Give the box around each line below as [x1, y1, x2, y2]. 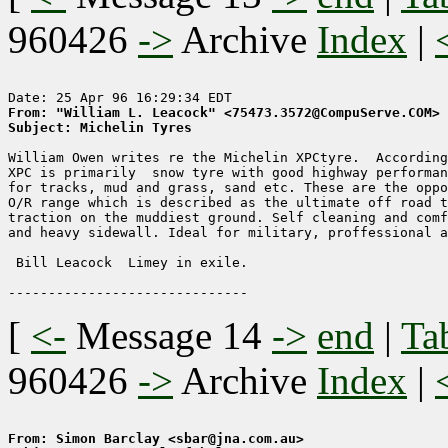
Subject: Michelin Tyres [8, 120, 192, 136]
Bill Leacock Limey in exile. [8, 255, 248, 271]
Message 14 [76, 314, 262, 358]
